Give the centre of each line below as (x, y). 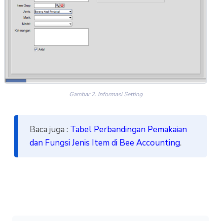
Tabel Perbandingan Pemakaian (128, 129)
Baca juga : (50, 129)
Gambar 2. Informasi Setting (106, 94)
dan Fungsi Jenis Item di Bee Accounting (105, 143)
